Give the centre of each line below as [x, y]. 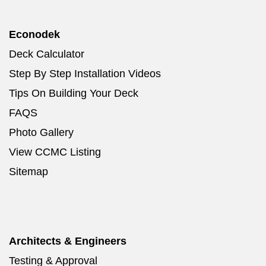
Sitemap [28, 172]
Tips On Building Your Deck [74, 94]
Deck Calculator [47, 54]
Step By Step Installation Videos [85, 74]
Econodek [34, 35]
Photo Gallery [41, 133]
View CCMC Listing [55, 152]
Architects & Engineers [68, 241]
